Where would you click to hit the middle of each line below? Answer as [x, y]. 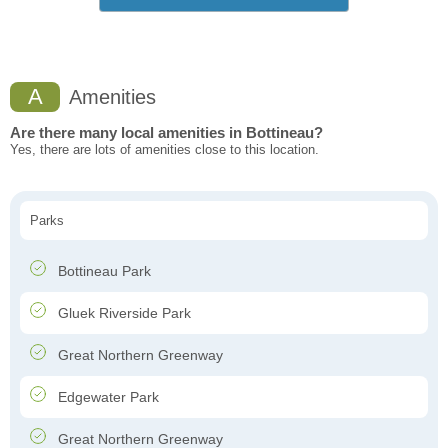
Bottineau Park [102, 271]
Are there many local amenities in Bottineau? [166, 133]
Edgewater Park [106, 397]
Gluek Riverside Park [122, 313]
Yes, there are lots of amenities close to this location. [164, 150]
